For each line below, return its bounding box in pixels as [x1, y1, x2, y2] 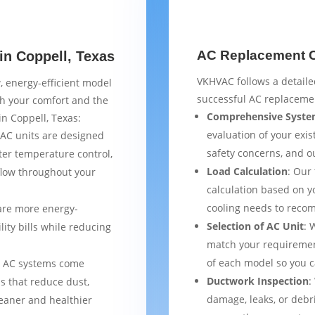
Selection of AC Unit [207, 219, 304, 233]
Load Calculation [207, 164, 288, 178]
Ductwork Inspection [207, 274, 309, 288]
